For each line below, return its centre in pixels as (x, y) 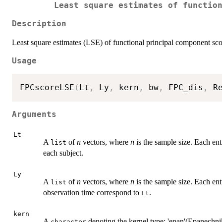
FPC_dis (183, 88)
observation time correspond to (92, 193)
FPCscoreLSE (47, 88)
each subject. (63, 153)
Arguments (34, 114)
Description (39, 24)
